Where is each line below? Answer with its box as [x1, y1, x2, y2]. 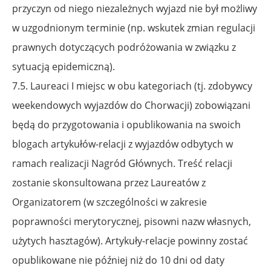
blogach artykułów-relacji [12, 137, 128, 151]
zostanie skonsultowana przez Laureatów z [12, 175, 206, 189]
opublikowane [12, 253, 79, 267]
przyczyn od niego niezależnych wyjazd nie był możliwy [12, 1, 257, 15]
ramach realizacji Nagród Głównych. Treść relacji [12, 156, 232, 170]
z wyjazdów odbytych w [128, 137, 233, 151]
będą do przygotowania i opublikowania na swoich [12, 117, 241, 131]
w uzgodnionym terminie [12, 21, 128, 34]
